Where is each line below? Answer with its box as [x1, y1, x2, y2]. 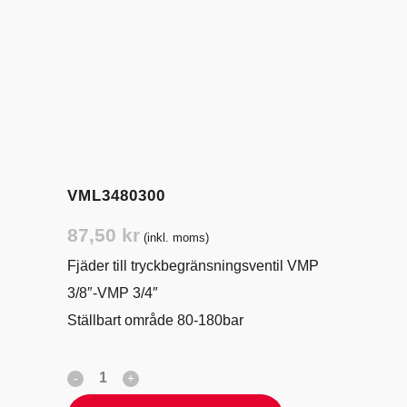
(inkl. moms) [144, 231, 209, 244]
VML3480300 [67, 187, 165, 204]
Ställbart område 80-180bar [67, 313, 243, 328]
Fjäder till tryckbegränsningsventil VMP [67, 258, 319, 273]
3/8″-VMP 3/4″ [67, 285, 158, 301]
